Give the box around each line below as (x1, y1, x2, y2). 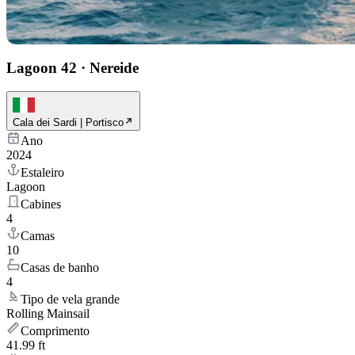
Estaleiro (21, 166, 64, 180)
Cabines (21, 197, 61, 212)
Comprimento (21, 324, 90, 338)
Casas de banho (21, 261, 99, 275)
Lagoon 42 (6, 59, 77, 76)
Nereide (90, 59, 139, 76)
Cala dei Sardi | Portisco (13, 116, 124, 129)
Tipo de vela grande (21, 292, 120, 307)
